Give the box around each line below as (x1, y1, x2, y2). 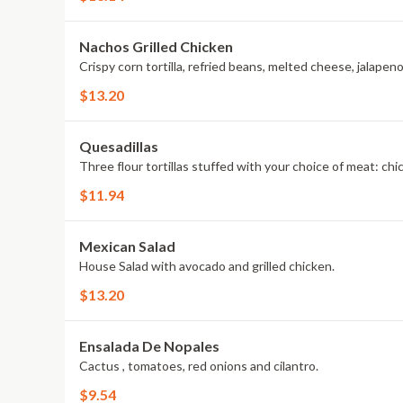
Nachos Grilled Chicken (79, 38, 233, 55)
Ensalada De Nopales (79, 337, 219, 354)
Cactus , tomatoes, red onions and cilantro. (79, 358, 318, 373)
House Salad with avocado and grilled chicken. (79, 258, 335, 273)
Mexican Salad (79, 237, 175, 255)
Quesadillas (79, 138, 158, 155)
